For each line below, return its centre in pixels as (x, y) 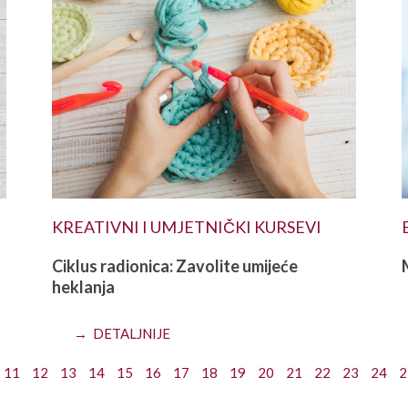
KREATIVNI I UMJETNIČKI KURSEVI (187, 226)
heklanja (84, 286)
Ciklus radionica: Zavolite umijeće (175, 265)
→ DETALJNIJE (122, 333)
